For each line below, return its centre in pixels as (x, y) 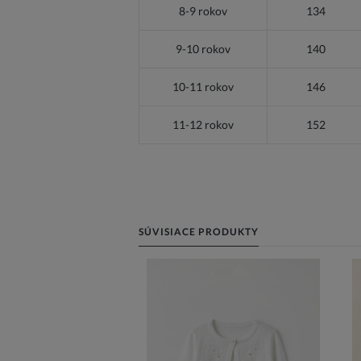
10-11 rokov (203, 86)
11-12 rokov (203, 124)
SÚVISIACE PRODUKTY (199, 231)
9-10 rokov (203, 48)
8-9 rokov (203, 10)
